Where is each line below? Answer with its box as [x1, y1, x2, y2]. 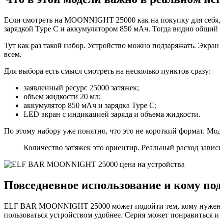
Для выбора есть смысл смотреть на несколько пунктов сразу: [4, 66, 211, 75]
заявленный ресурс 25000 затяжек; [24, 83, 139, 92]
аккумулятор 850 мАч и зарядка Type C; [24, 101, 157, 110]
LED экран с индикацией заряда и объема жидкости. [24, 110, 200, 118]
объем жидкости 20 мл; [24, 92, 101, 101]
